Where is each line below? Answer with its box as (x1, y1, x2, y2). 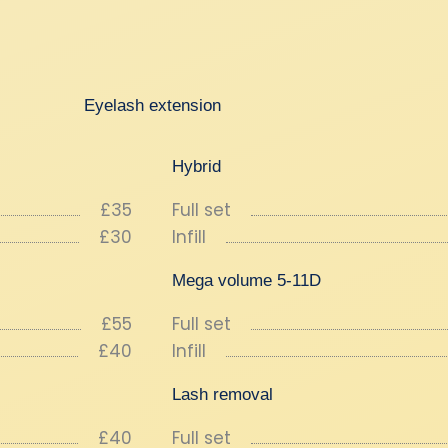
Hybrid (172, 157, 221, 176)
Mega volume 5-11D (172, 271, 321, 290)
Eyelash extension (83, 96, 221, 115)
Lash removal (172, 385, 273, 404)
